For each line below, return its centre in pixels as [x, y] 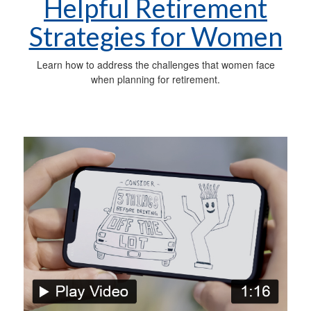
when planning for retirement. [155, 79]
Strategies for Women [155, 36]
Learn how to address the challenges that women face [155, 64]
